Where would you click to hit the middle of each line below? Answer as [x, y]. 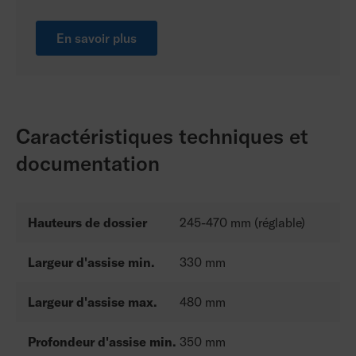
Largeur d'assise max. [93, 302]
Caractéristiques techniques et [162, 136]
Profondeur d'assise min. [102, 341]
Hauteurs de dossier [87, 222]
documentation [88, 163]
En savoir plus [97, 38]
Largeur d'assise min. [91, 262]
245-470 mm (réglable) [242, 222]
